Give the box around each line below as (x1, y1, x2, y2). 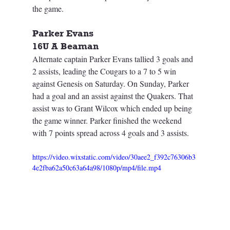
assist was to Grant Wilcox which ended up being (32, 102, 194, 113)
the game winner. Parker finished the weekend (32, 114, 184, 126)
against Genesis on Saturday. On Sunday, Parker (32, 78, 191, 89)
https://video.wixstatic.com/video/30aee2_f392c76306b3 (32, 151, 196, 162)
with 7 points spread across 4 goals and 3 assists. (32, 127, 189, 138)
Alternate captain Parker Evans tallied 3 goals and (32, 53, 195, 64)
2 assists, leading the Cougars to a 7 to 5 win (32, 65, 178, 76)
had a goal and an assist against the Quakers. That (32, 90, 195, 101)
